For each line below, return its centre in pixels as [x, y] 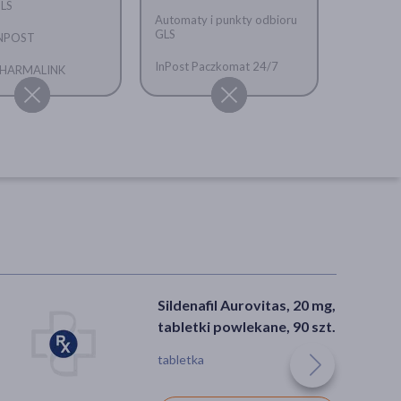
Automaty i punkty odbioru [226, 19]
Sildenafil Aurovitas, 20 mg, [247, 304]
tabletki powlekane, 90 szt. [247, 326]
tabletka [181, 359]
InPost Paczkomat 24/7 [216, 66]
